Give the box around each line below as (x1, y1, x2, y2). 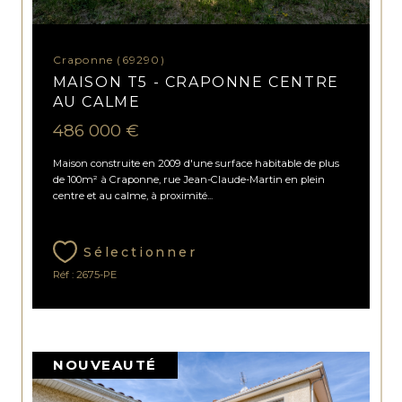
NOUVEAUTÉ (53, 355, 157, 373)
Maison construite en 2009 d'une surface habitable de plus (52, 157, 339, 170)
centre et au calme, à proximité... (52, 189, 213, 203)
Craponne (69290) (61, 52, 165, 66)
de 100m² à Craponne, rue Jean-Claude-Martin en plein (52, 173, 325, 187)
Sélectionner (83, 244, 197, 261)
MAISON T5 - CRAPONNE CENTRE (52, 73, 339, 91)
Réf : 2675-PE (52, 268, 117, 282)
